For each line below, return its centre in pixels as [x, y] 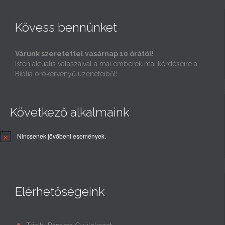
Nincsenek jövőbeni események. [62, 136]
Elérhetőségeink [60, 191]
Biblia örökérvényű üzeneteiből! [66, 74]
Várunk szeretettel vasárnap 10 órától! [84, 53]
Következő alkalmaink [70, 112]
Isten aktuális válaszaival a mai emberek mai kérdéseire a [106, 64]
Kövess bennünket [66, 27]
